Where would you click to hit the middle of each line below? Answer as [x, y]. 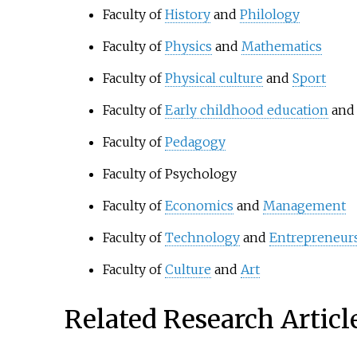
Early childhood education [246, 110]
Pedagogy [195, 142]
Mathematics [281, 47]
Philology [269, 15]
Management [304, 206]
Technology [202, 238]
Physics [188, 47]
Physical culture [214, 78]
